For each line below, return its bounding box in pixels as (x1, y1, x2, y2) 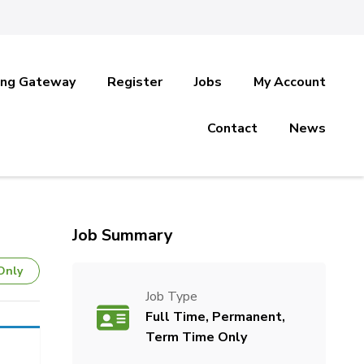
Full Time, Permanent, (145, 308, 285, 326)
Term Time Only (145, 328, 247, 346)
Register (107, 73, 163, 91)
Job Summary (71, 224, 173, 246)
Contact (207, 119, 258, 137)
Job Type (145, 288, 197, 305)
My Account (253, 73, 327, 91)
